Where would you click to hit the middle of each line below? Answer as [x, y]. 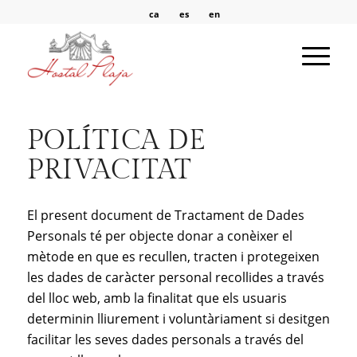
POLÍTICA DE [116, 141]
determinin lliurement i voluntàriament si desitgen [178, 318]
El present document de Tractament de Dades [165, 215]
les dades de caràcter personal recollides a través [175, 277]
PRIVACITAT [109, 171]
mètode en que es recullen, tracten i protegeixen [173, 256]
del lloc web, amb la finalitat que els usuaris [157, 298]
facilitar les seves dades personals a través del [165, 339]
